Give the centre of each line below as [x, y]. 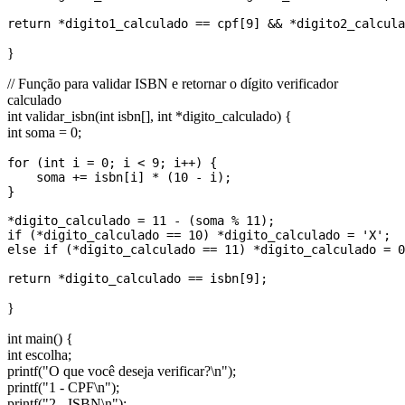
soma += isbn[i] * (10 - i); [119, 178]
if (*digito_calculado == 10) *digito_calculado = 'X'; [199, 235]
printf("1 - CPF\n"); [63, 388]
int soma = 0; [44, 133]
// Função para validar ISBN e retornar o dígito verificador [173, 84]
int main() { [40, 339]
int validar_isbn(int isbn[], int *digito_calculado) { [150, 117]
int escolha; [39, 355]
